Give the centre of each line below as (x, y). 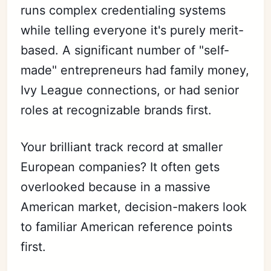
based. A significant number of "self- (125, 50)
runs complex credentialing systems (123, 10)
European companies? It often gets (120, 167)
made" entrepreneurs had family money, (135, 70)
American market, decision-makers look (134, 207)
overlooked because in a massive (116, 187)
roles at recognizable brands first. (116, 110)
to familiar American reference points (127, 227)
